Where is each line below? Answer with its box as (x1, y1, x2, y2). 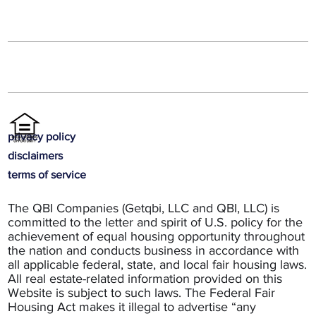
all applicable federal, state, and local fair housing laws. (8, 257, 308, 272)
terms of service (8, 169, 87, 181)
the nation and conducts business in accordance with (8, 243, 300, 257)
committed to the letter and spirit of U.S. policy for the (8, 215, 303, 229)
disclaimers (8, 150, 63, 162)
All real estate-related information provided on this (8, 272, 283, 286)
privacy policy (8, 130, 76, 142)
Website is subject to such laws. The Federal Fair (8, 286, 276, 300)
